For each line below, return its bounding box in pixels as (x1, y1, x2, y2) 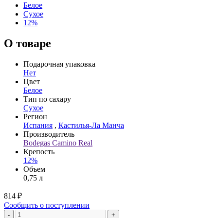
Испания (23, 121, 53, 129)
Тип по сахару (23, 94, 71, 103)
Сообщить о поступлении (4, 200, 90, 209)
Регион (23, 112, 47, 121)
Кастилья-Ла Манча (58, 121, 124, 129)
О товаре (4, 36, 51, 50)
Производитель (23, 129, 74, 138)
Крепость (23, 147, 54, 156)
